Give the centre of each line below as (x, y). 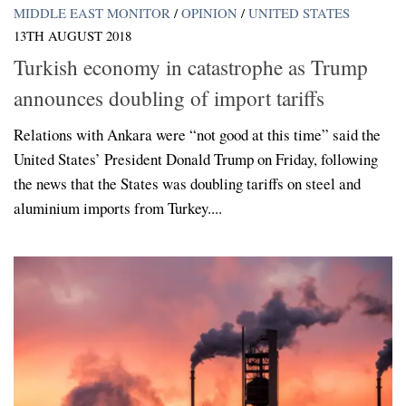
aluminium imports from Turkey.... (118, 208)
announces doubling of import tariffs (169, 97)
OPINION (209, 13)
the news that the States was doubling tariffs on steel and (187, 183)
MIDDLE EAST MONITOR (92, 13)
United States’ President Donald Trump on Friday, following (196, 159)
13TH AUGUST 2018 (72, 36)
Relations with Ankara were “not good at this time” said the (197, 134)
